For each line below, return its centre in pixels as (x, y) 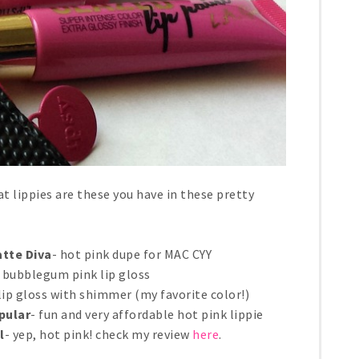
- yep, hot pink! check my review (98, 335)
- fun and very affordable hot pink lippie (147, 315)
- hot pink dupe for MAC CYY (131, 254)
